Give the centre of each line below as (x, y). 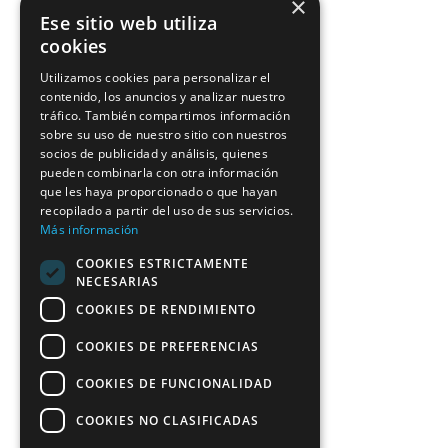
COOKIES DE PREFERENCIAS (167, 346)
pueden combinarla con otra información (159, 172)
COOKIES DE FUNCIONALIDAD (174, 383)
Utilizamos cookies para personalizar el (155, 77)
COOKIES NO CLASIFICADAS (167, 420)
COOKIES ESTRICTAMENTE (162, 263)
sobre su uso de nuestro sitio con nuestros (164, 134)
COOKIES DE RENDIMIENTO (166, 309)
